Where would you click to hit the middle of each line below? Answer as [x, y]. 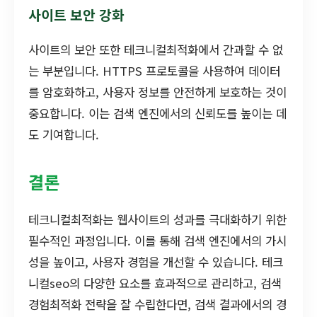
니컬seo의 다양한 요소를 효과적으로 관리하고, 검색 [155, 283]
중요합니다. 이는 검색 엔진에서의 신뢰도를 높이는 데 [157, 113]
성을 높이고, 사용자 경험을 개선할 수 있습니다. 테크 [156, 261]
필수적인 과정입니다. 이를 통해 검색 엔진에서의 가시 [157, 240]
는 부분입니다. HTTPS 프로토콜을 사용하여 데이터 [154, 70]
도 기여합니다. [64, 134]
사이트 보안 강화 [76, 15]
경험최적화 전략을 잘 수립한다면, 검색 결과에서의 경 [157, 304]
